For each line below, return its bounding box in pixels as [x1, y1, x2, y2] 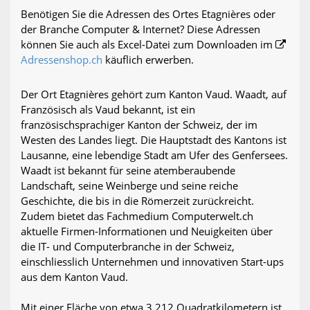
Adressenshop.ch [21, 53, 102, 67]
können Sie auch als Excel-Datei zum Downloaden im [21, 37, 275, 52]
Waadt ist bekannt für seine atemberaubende [21, 163, 235, 178]
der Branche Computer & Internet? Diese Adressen [21, 22, 260, 37]
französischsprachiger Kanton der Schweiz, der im [21, 118, 257, 132]
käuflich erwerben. [102, 53, 194, 67]
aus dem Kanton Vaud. [21, 270, 128, 284]
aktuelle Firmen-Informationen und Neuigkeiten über [21, 224, 273, 239]
